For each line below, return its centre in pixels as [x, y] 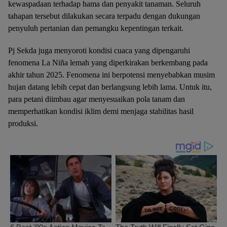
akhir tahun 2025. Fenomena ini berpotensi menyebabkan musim [111, 75]
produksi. [23, 123]
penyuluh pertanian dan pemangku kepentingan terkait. [96, 28]
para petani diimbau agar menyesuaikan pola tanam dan [97, 99]
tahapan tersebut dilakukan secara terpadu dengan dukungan [104, 16]
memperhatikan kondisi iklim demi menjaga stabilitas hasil [101, 111]
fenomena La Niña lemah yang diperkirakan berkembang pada [108, 63]
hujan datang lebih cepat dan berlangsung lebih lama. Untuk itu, [110, 87]
